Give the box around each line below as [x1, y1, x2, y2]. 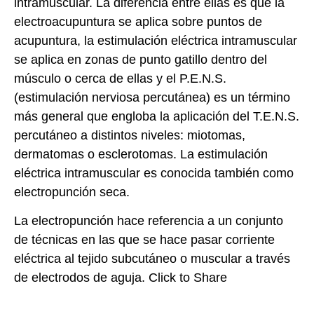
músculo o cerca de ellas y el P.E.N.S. [14, 71, 226, 86]
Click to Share [149, 271, 227, 285]
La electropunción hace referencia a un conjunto [14, 214, 283, 228]
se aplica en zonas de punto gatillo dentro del [14, 52, 267, 67]
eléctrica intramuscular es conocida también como [14, 165, 294, 180]
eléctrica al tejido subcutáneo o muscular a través [14, 252, 290, 266]
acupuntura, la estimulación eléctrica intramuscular [14, 33, 297, 48]
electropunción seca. [14, 184, 130, 199]
